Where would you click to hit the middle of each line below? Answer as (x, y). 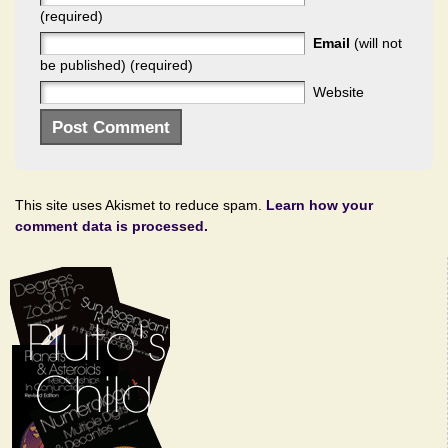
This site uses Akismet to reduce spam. (140, 205)
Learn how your (319, 205)
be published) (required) (116, 65)
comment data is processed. (111, 226)
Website (338, 92)
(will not (376, 43)
